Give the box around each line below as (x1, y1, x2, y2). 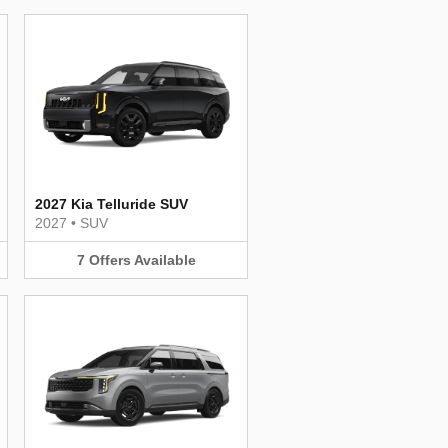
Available (133, 251, 196, 268)
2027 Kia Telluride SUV (35, 195, 188, 212)
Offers (88, 251, 131, 268)
